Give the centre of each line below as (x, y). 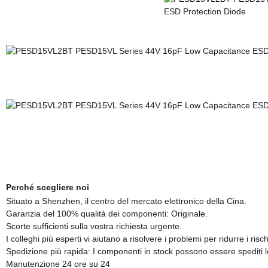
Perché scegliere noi (47, 187)
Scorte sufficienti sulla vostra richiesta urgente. (94, 226)
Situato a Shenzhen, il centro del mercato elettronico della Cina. (126, 201)
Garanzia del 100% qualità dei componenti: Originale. (106, 214)
